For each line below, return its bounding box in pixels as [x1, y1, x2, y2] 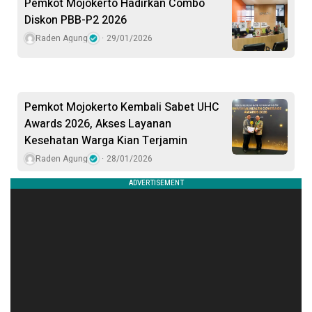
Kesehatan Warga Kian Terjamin [24, 132, 187, 150]
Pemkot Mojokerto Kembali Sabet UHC [24, 99, 219, 116]
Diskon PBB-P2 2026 [24, 12, 127, 29]
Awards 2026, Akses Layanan [24, 116, 171, 133]
